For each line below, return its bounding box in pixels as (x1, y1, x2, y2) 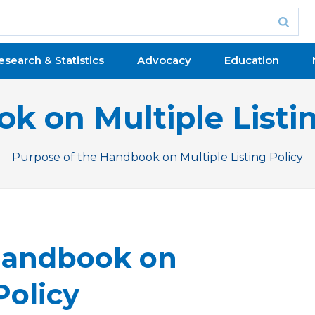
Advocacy (136, 53, 191, 67)
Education (224, 53, 279, 67)
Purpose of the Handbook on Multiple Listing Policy (12, 150, 303, 164)
